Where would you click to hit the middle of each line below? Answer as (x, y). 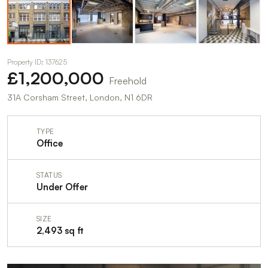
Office (49, 144)
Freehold (128, 81)
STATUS (49, 175)
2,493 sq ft (60, 231)
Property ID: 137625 (37, 62)
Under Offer (62, 187)
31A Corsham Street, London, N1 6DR (80, 98)
